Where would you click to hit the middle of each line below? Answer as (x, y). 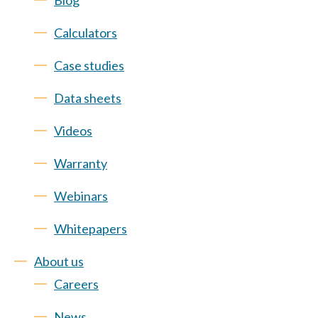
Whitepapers (91, 229)
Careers (76, 284)
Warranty (81, 163)
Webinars (81, 196)
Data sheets (88, 98)
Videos (73, 131)
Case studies (89, 65)
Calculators (86, 33)
